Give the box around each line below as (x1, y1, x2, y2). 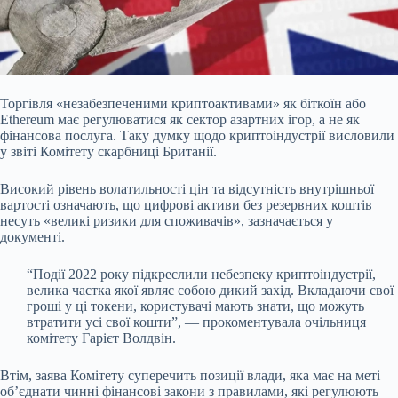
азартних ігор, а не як (230, 111, 360, 127)
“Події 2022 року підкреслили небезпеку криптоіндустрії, (27, 266, 376, 282)
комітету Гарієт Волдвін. (27, 330, 176, 346)
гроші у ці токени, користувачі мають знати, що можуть (27, 298, 364, 314)
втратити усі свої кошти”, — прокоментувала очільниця (27, 314, 366, 330)
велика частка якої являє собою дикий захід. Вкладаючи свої (27, 282, 394, 298)
